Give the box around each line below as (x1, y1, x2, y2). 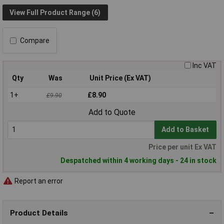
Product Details (10, 208, 68, 217)
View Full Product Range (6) (9, 8, 101, 16)
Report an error (13, 176, 63, 185)
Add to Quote (88, 107, 135, 117)
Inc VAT (192, 61, 216, 70)
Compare (20, 36, 49, 45)
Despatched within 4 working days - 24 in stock (60, 156, 216, 165)
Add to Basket (161, 125, 209, 134)
